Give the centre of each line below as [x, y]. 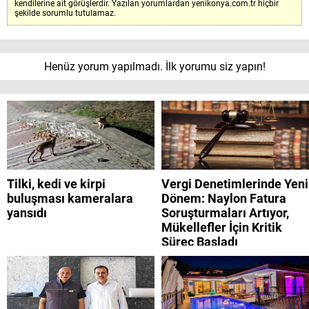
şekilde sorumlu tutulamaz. [65, 13]
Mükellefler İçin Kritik [222, 228]
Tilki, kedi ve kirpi [56, 184]
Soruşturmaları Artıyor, [225, 213]
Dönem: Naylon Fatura [224, 199]
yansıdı [27, 213]
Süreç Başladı [200, 242]
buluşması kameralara [70, 199]
